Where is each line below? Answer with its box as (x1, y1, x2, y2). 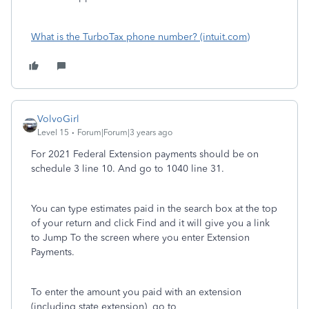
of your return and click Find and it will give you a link (31, 217, 270, 229)
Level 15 (37, 128, 69, 137)
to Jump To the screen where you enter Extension (31, 232, 250, 243)
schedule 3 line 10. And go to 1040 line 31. (31, 163, 224, 175)
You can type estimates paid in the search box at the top (31, 203, 277, 215)
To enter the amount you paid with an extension (31, 286, 241, 298)
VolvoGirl (37, 113, 79, 125)
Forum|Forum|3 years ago (77, 128, 172, 137)
